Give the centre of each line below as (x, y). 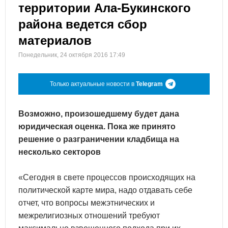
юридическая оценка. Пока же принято (97, 126)
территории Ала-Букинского (105, 8)
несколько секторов (60, 152)
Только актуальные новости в (93, 84)
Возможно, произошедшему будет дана (99, 114)
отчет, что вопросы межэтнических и (87, 203)
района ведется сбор (83, 24)
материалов (55, 40)
